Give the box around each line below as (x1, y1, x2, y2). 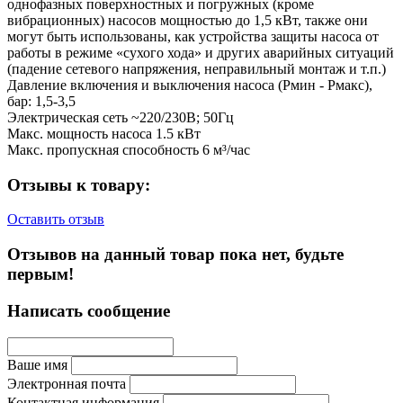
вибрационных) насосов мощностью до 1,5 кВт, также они (7, 12, 368, 28)
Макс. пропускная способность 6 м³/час (7, 141, 250, 157)
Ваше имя (7, 357, 67, 373)
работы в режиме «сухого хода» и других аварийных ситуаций (7, 44, 394, 60)
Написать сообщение (7, 300, 170, 320)
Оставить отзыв (7, 211, 104, 228)
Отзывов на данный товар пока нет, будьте (7, 245, 344, 264)
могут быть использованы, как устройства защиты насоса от (7, 28, 379, 44)
